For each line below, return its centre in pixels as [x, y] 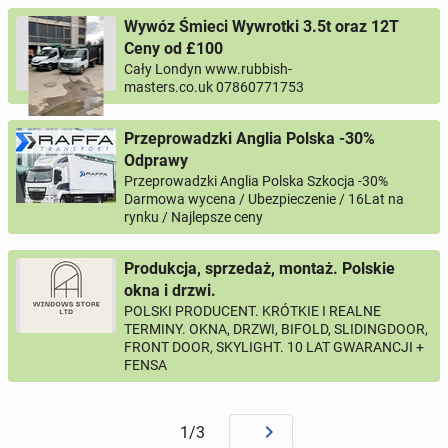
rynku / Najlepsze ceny [193, 217]
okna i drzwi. [170, 290]
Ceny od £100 [173, 48]
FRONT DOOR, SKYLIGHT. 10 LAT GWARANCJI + [274, 347]
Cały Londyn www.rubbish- [208, 69]
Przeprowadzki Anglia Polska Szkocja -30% [256, 181]
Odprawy [156, 160]
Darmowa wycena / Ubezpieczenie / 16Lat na [264, 199]
